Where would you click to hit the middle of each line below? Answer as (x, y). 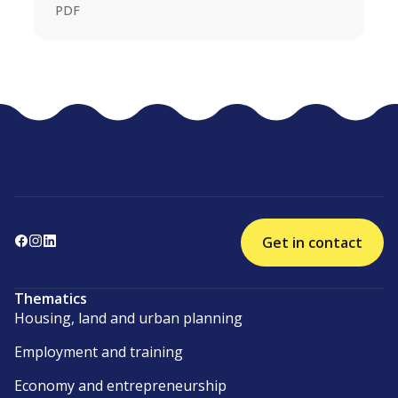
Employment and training (99, 352)
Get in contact (312, 243)
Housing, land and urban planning (128, 318)
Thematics (51, 299)
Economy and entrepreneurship (120, 386)
